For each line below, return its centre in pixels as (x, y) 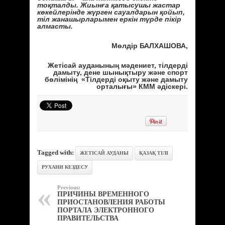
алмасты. (55, 26)
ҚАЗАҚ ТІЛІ (154, 153)
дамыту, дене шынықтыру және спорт (121, 72)
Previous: (69, 187)
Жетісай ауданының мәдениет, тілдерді (118, 65)
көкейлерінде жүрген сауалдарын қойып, (111, 12)
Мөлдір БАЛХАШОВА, (150, 45)
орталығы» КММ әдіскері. (142, 86)
